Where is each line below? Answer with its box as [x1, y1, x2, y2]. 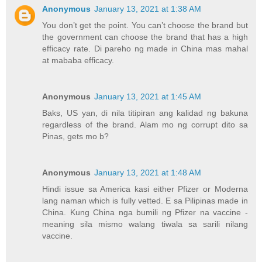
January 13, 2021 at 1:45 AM [94, 91, 202, 101]
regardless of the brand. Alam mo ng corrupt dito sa [42, 119, 248, 129]
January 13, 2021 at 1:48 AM [94, 167, 202, 177]
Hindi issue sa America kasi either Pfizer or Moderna [42, 184, 248, 194]
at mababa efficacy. [42, 55, 115, 65]
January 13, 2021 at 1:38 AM [94, 4, 202, 13]
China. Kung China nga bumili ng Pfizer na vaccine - [42, 207, 248, 217]
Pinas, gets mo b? [42, 131, 109, 141]
